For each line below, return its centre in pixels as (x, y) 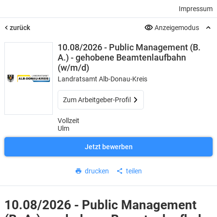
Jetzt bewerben (108, 147)
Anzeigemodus (177, 28)
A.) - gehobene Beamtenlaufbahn (122, 57)
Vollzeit (68, 121)
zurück (20, 28)
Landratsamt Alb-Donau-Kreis (102, 79)
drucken (97, 171)
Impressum (196, 9)
